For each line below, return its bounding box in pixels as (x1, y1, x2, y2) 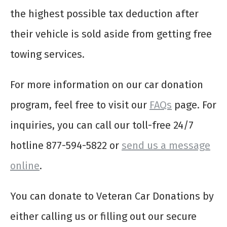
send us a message (122, 139, 210, 152)
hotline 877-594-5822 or (10, 139, 122, 152)
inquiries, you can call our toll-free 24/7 (10, 119, 194, 132)
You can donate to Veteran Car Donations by (10, 190, 214, 203)
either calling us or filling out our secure (10, 210, 197, 223)
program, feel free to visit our (10, 99, 149, 111)
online (10, 160, 40, 172)
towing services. (10, 48, 85, 61)
